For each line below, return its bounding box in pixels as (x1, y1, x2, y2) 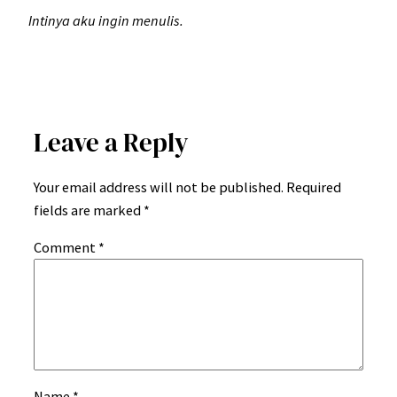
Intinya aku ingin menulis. (28, 11, 186, 29)
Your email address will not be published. (34, 177, 284, 196)
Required (286, 177, 341, 196)
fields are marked (34, 200, 144, 219)
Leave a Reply (34, 125, 189, 161)
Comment (34, 237, 98, 256)
